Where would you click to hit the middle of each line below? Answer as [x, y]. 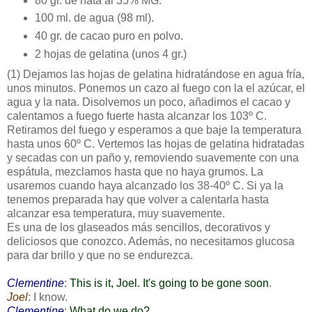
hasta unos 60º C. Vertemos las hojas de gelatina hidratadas [156, 144]
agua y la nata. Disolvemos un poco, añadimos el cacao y [149, 102]
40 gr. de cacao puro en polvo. [109, 36]
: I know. [48, 297]
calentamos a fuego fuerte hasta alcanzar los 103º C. [137, 116]
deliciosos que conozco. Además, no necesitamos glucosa [151, 242]
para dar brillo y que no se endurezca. [100, 256]
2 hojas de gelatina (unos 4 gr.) [110, 54]
